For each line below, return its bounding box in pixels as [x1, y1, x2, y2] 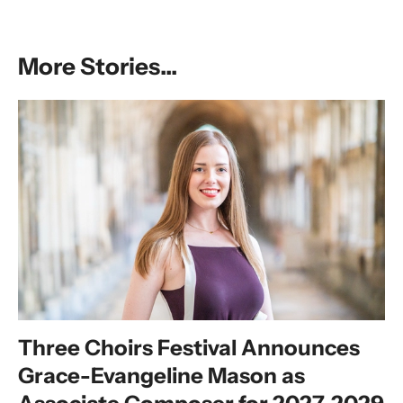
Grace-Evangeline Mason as [18, 363, 305, 390]
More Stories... [18, 52, 177, 82]
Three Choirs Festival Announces [18, 335, 360, 362]
